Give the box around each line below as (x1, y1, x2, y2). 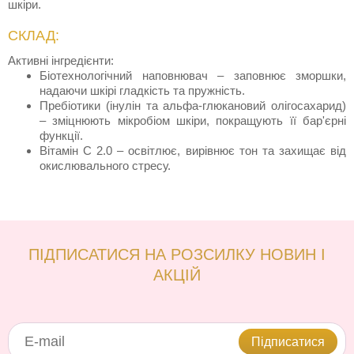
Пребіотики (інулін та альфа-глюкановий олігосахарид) (40, 99, 346, 113)
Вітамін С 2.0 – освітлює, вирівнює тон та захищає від (40, 144, 346, 158)
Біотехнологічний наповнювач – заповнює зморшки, (40, 69, 346, 83)
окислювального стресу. (40, 159, 171, 173)
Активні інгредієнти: (8, 54, 114, 68)
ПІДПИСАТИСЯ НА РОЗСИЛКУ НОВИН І (28, 246, 326, 264)
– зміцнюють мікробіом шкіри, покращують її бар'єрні (40, 114, 346, 128)
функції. (40, 129, 83, 143)
